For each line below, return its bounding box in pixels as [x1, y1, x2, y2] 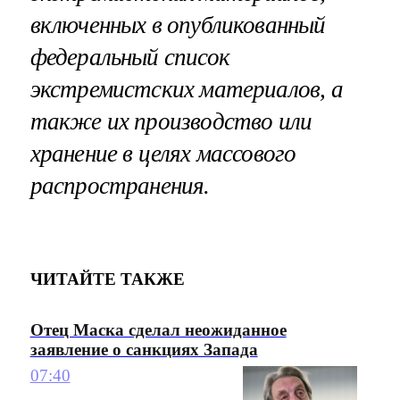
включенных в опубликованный [29, 12, 326, 39]
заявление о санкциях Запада [29, 340, 258, 360]
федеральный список [29, 44, 229, 71]
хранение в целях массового [29, 140, 296, 168]
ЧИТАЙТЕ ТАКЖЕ [29, 269, 185, 288]
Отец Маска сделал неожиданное [29, 321, 287, 340]
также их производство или [29, 108, 312, 136]
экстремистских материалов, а [29, 76, 343, 104]
